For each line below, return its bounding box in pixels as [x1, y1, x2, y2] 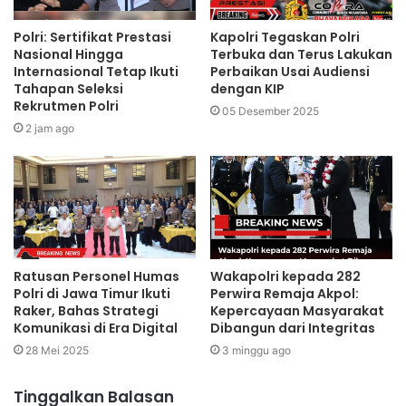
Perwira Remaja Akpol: [210, 284, 359, 303]
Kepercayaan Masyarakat [210, 301, 384, 320]
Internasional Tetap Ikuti [14, 63, 179, 82]
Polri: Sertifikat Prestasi [14, 28, 171, 47]
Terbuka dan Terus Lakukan [210, 45, 392, 64]
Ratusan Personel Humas [14, 266, 179, 285]
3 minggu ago [222, 343, 291, 357]
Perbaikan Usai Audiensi [210, 63, 370, 82]
